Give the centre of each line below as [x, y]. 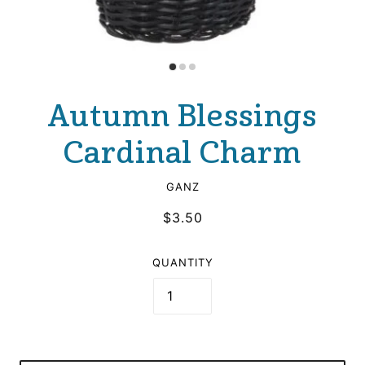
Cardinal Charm [182, 153]
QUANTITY [182, 262]
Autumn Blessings [182, 117]
